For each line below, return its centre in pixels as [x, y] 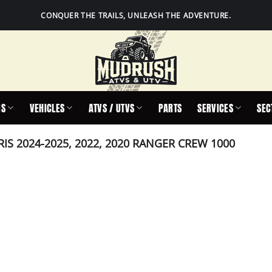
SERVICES [215, 108]
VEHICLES [47, 108]
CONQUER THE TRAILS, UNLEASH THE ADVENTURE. [136, 15]
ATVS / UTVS [111, 108]
